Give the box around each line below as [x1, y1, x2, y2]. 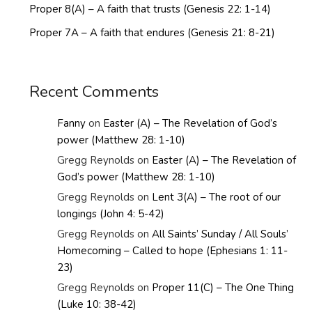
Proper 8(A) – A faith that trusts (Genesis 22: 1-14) [29, 1, 272, 16]
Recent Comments [29, 80, 159, 102]
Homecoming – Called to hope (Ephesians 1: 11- [57, 243, 288, 258]
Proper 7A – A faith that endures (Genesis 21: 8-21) [29, 25, 276, 40]
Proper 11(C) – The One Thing [152, 280, 295, 295]
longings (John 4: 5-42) [57, 206, 165, 221]
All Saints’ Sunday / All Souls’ [152, 226, 289, 241]
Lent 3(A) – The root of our [152, 189, 281, 204]
